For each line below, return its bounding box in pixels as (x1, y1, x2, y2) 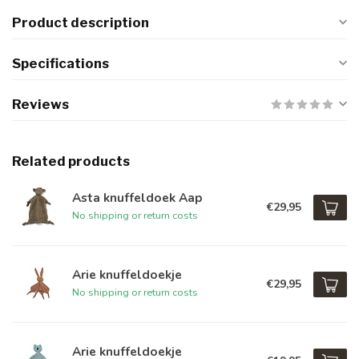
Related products (12, 153, 130, 169)
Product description (12, 14, 149, 30)
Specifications (12, 55, 109, 71)
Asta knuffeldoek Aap (72, 189, 203, 206)
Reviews (12, 96, 69, 112)
